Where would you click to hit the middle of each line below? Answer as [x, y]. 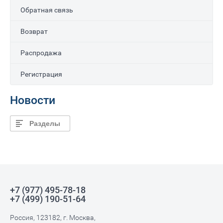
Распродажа [41, 53]
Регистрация [41, 74]
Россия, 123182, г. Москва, [53, 218]
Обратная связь [47, 10]
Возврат [34, 31]
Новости [33, 100]
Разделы [45, 123]
